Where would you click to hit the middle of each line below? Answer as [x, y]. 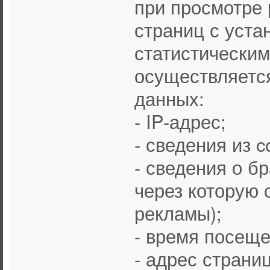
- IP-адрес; [180, 121]
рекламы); [178, 212]
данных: [169, 98]
